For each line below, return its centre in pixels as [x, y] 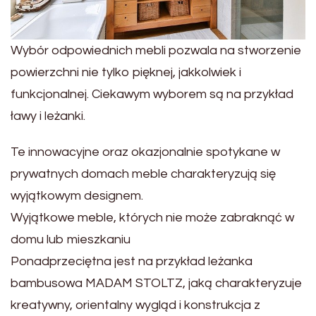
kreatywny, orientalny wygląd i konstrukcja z [135, 305]
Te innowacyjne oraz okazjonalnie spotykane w [145, 152]
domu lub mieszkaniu [71, 239]
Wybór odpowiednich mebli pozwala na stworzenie [156, 50]
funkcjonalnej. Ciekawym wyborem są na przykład [152, 94]
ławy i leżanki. [48, 116]
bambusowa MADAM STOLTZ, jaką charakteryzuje [156, 283]
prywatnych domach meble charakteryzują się [143, 174]
